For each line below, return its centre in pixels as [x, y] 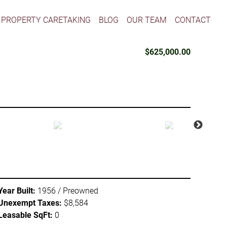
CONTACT [193, 20]
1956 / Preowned [67, 191]
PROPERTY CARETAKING [46, 20]
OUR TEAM [147, 20]
